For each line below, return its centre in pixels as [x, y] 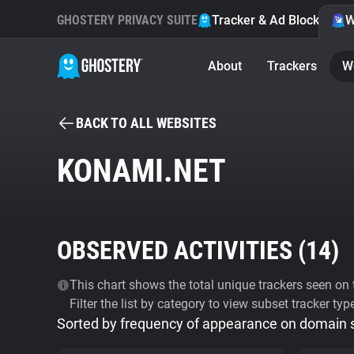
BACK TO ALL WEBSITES [146, 123]
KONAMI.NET [141, 171]
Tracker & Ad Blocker [271, 20]
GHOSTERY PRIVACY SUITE [127, 20]
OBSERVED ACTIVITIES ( [181, 250]
